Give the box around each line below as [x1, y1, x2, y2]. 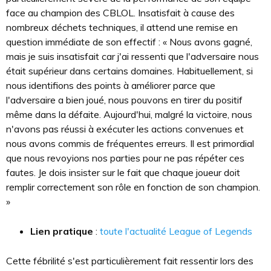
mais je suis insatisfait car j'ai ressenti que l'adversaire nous [6, 50, 259, 62]
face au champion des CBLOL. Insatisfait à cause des [6, 7, 235, 19]
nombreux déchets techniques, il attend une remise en [6, 21, 238, 33]
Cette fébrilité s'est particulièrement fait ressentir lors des [6, 255, 253, 267]
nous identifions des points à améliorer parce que [6, 79, 215, 91]
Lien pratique [30, 225, 93, 237]
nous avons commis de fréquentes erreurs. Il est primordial [6, 137, 254, 149]
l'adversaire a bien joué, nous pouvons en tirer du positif [6, 94, 243, 106]
